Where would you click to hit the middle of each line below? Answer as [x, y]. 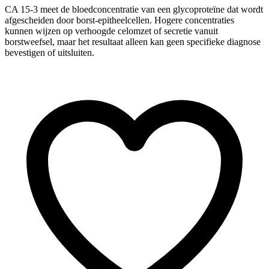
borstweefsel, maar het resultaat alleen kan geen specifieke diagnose [133, 41]
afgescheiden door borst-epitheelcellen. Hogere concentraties [119, 20]
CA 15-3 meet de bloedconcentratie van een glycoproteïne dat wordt [134, 9]
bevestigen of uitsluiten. [50, 52]
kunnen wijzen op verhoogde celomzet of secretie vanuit [111, 31]
